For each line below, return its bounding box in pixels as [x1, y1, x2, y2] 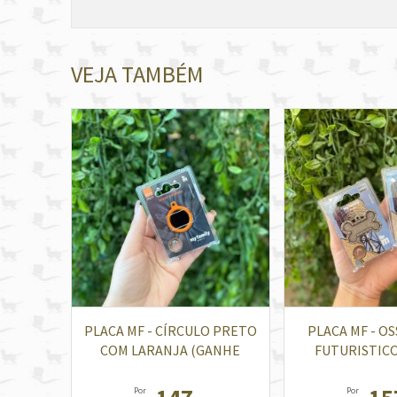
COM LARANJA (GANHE [100, 340, 240, 359]
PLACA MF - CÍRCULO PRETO [83, 321, 257, 339]
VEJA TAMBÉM [70, 59, 204, 89]
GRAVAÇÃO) [135, 360, 206, 378]
